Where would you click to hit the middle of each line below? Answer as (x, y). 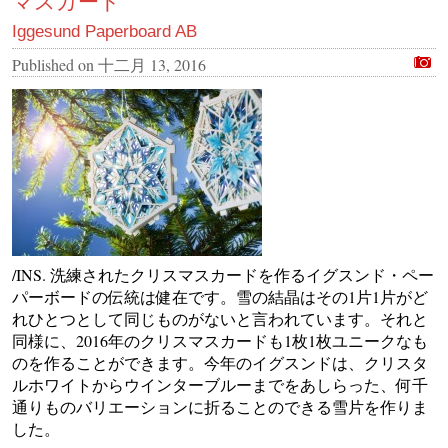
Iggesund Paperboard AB (104, 31)
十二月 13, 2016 (152, 64)
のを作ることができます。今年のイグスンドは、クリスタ (220, 362)
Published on (55, 64)
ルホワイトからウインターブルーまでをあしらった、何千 (220, 384)
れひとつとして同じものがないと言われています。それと (220, 318)
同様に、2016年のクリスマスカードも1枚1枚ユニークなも (220, 340)
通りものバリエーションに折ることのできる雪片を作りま (220, 406)
